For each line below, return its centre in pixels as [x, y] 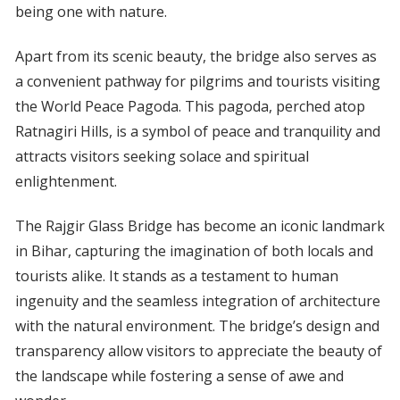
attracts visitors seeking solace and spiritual [162, 157]
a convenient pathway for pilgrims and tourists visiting [197, 82]
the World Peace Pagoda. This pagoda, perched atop [190, 107]
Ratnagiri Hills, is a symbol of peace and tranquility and [197, 132]
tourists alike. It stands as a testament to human [176, 276]
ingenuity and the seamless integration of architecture [197, 301]
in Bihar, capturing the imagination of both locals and [194, 251]
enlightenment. [66, 182]
